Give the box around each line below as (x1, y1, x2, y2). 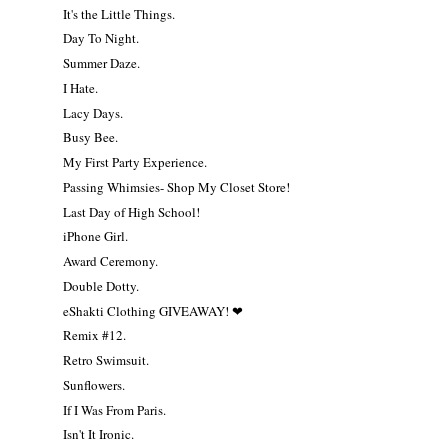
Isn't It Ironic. (63, 425, 135, 444)
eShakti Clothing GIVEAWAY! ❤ (63, 301, 244, 320)
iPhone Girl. (63, 227, 129, 246)
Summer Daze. (63, 54, 141, 73)
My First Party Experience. (63, 153, 208, 172)
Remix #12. (63, 326, 127, 345)
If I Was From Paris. (63, 400, 167, 419)
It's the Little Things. (63, 4, 176, 23)
